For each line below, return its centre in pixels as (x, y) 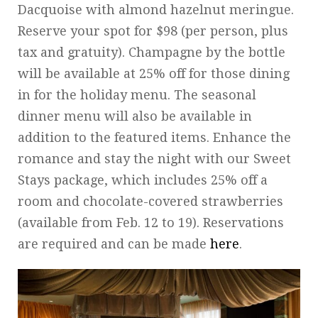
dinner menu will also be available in (135, 116)
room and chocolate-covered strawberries (150, 201)
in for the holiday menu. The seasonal (137, 94)
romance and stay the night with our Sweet (154, 158)
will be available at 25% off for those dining (154, 73)
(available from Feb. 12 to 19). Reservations (151, 222)
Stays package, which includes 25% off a (143, 180)
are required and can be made (114, 243)
